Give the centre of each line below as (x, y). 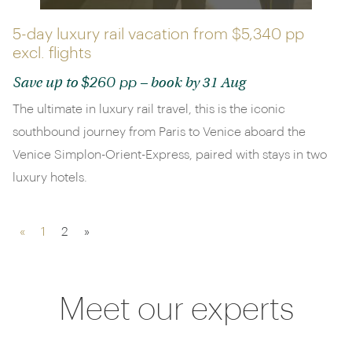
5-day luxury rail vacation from (122, 35)
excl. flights (52, 53)
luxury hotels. (50, 178)
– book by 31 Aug (191, 84)
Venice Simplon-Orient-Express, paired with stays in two (170, 155)
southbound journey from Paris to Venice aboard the (159, 132)
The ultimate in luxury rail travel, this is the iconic (149, 109)
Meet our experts (176, 310)
